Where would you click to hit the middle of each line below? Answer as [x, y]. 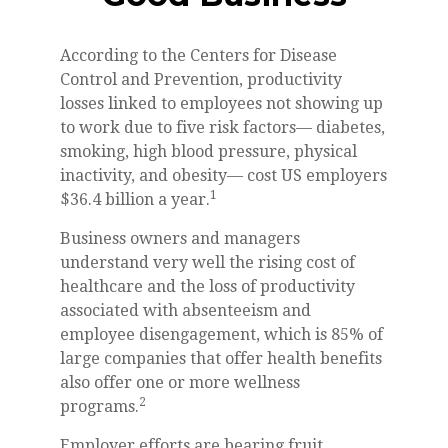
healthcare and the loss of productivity [207, 286]
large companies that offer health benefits [221, 358]
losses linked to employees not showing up [221, 103]
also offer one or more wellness [180, 382]
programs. [99, 406]
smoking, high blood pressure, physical [208, 151]
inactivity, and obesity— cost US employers [223, 175]
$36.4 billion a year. [135, 199]
